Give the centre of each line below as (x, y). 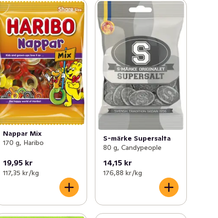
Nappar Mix (23, 133)
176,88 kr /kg (122, 173)
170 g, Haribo (24, 142)
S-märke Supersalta (137, 138)
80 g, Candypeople (132, 147)
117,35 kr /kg (21, 173)
